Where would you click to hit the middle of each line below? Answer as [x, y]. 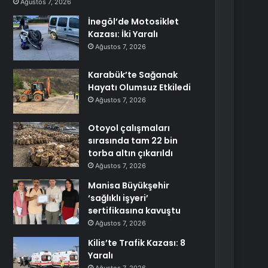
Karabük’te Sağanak [133, 75]
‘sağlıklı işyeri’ [118, 198]
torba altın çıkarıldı [131, 153]
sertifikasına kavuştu [135, 211]
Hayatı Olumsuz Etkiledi [140, 87]
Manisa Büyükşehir [129, 185]
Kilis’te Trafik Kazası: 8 [137, 243]
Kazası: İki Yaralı [123, 34]
